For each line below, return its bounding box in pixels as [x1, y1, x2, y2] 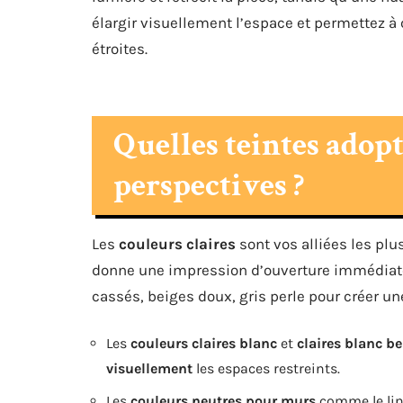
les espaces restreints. [193, 360, 340, 377]
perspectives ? [113, 165, 304, 207]
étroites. [92, 40, 148, 58]
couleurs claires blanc [130, 335, 277, 352]
